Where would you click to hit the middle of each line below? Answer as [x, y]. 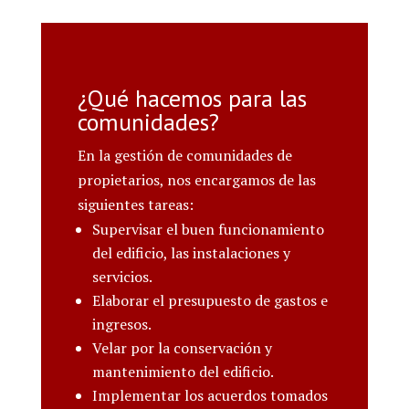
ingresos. [121, 324]
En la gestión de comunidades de [184, 155]
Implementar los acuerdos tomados [210, 395]
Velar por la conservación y [182, 348]
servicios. [122, 277]
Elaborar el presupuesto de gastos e [210, 300]
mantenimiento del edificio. [183, 372]
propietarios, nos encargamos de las [196, 180]
